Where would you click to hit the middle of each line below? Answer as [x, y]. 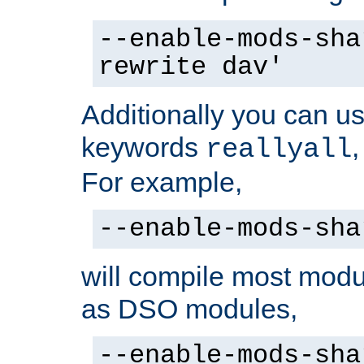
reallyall [279, 150]
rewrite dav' [191, 68]
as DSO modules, [189, 309]
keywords [143, 147]
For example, [162, 182]
